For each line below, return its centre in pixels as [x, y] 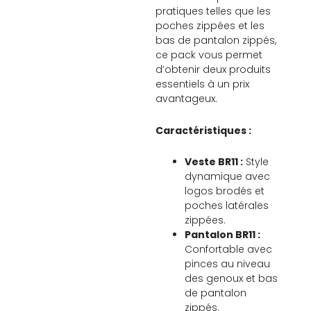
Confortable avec [228, 250]
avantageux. [186, 99]
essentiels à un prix [202, 84]
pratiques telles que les [213, 11]
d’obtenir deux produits [213, 70]
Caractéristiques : [203, 130]
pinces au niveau [227, 264]
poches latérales [227, 206]
